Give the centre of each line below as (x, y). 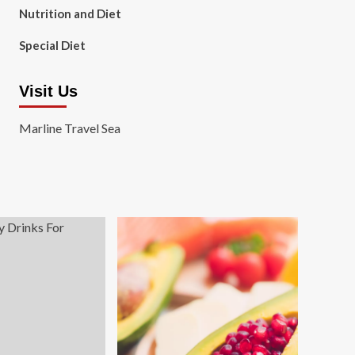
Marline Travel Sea (69, 128)
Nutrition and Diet (70, 13)
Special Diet (52, 45)
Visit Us (48, 91)
